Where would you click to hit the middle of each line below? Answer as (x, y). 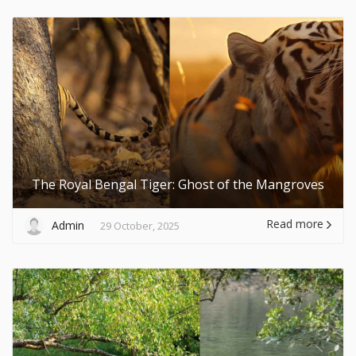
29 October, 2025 (140, 225)
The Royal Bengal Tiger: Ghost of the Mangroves (178, 184)
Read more (296, 223)
